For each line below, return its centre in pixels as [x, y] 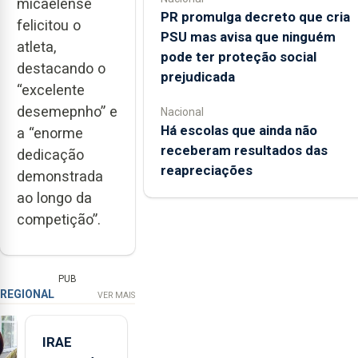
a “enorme [50, 133]
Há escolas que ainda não [239, 130]
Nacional [182, 111]
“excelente [51, 90]
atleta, [36, 47]
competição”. [61, 220]
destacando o [61, 69]
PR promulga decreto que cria [255, 16]
